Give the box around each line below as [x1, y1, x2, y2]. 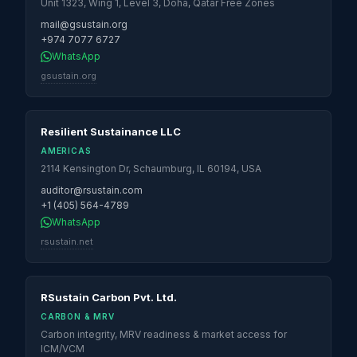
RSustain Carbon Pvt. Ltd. [41, 291, 177, 304]
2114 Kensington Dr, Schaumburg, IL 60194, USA [41, 163, 261, 175]
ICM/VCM [41, 343, 84, 355]
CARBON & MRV [41, 312, 115, 321]
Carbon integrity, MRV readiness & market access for [41, 328, 287, 340]
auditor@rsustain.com [41, 184, 143, 196]
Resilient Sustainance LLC [41, 125, 181, 138]
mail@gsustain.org [41, 18, 127, 30]
